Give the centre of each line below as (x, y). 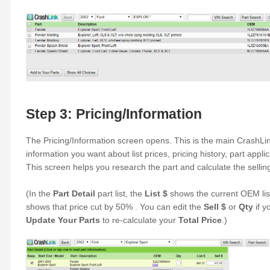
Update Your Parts (63, 220)
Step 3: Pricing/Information (114, 114)
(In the (39, 194)
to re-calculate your (139, 220)
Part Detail (74, 194)
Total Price (200, 220)
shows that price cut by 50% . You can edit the (115, 207)
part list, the (120, 194)
